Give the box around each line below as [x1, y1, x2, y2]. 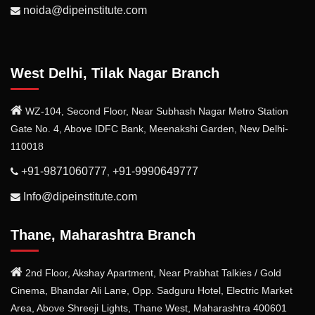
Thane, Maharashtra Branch [11, 226, 195, 243]
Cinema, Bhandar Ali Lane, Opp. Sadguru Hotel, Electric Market [11, 285, 292, 296]
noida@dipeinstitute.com [23, 4, 147, 16]
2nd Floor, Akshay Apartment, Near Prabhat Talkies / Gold [22, 267, 281, 278]
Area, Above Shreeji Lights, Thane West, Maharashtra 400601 [11, 302, 287, 314]
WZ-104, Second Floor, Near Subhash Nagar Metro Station [22, 105, 288, 117]
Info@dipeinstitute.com [23, 190, 137, 202]
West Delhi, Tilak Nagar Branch [11, 65, 219, 81]
